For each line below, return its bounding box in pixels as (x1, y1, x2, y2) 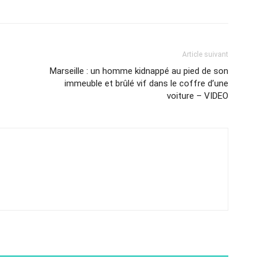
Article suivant (182, 50, 228, 59)
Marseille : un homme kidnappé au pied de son (50, 66, 228, 76)
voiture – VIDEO (167, 91, 228, 101)
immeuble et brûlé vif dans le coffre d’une (64, 78, 228, 89)
